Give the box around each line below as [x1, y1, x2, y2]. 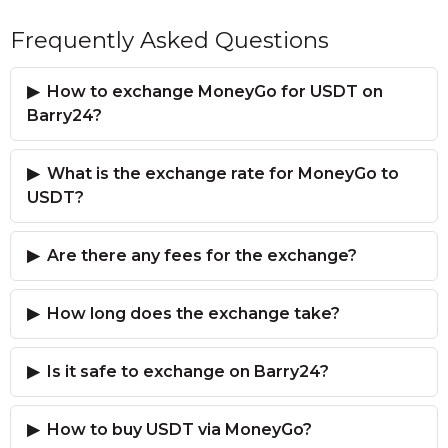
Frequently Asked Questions [10, 26, 329, 54]
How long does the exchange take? [47, 304, 340, 323]
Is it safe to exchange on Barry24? [47, 362, 329, 381]
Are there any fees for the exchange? [47, 246, 357, 265]
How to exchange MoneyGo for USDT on [47, 82, 383, 101]
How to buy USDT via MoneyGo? [47, 420, 312, 439]
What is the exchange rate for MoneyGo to [47, 164, 399, 183]
